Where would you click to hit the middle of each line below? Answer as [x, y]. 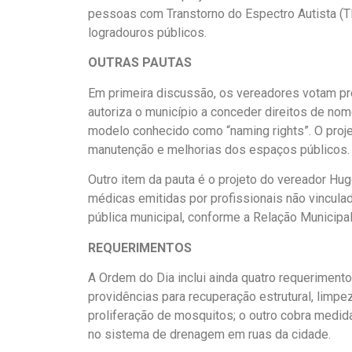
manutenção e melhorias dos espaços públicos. [219, 149]
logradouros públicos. [147, 33]
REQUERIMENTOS [140, 247]
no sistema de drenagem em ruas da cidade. [209, 334]
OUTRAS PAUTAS [140, 63]
